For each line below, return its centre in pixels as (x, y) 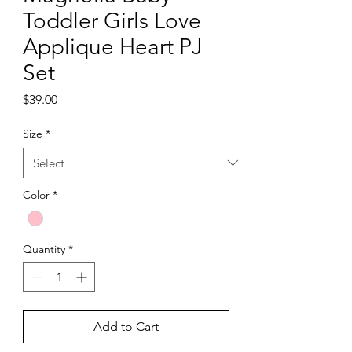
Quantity (44, 249)
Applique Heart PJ (113, 46)
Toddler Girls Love (112, 20)
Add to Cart (126, 327)
